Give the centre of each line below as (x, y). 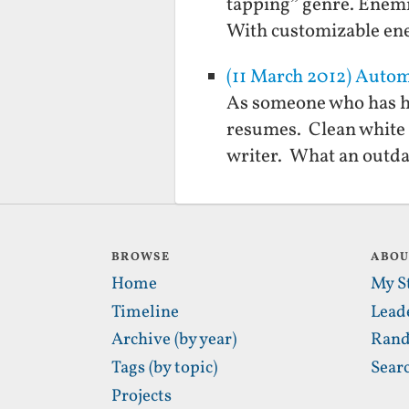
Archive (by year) (174, 340)
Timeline (145, 312)
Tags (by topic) (164, 368)
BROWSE (141, 258)
